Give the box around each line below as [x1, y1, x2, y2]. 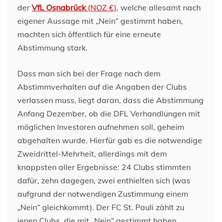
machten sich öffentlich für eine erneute [17, 29, 161, 39]
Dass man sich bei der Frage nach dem [17, 68, 161, 78]
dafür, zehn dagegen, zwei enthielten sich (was [17, 175, 190, 185]
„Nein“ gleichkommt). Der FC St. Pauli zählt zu [17, 202, 184, 212]
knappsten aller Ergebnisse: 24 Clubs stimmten [17, 162, 191, 172]
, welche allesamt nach [116, 2, 201, 12]
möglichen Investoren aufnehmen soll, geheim [17, 122, 184, 132]
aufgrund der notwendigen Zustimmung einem [17, 189, 188, 199]
